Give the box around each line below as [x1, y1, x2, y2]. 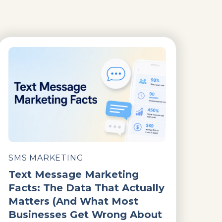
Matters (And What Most [8, 195, 138, 207]
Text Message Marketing [8, 168, 139, 180]
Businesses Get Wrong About [8, 208, 162, 221]
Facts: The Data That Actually [8, 181, 165, 194]
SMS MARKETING [8, 153, 84, 163]
